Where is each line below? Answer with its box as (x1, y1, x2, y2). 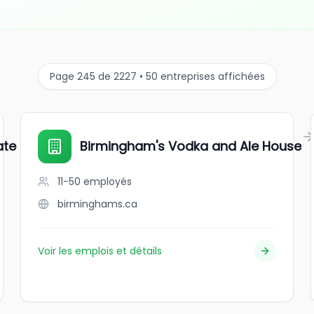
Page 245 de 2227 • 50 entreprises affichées (49, 69, 265, 83)
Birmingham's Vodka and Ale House (80, 137, 302, 155)
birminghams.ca (57, 197, 138, 211)
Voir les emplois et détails (38, 244, 163, 258)
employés (83, 175, 132, 189)
